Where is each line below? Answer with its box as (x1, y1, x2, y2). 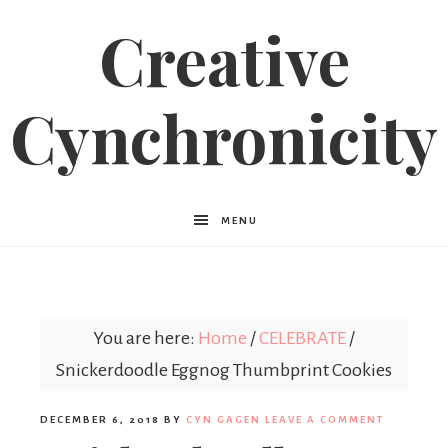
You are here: (93, 328, 198, 348)
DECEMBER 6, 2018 (40, 414, 160, 425)
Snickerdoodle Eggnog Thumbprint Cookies (56, 360, 392, 380)
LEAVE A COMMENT (265, 414, 384, 425)
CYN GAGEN (186, 414, 261, 425)
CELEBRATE (259, 328, 346, 348)
